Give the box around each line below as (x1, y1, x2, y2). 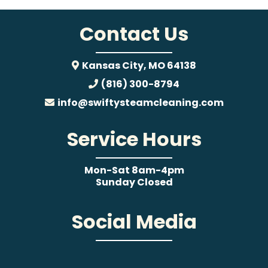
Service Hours (66, 126, 202, 153)
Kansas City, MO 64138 (82, 59, 196, 73)
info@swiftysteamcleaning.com (57, 96, 224, 110)
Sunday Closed (95, 175, 173, 190)
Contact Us (80, 20, 188, 48)
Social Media (71, 208, 197, 236)
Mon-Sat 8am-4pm (84, 163, 184, 178)
